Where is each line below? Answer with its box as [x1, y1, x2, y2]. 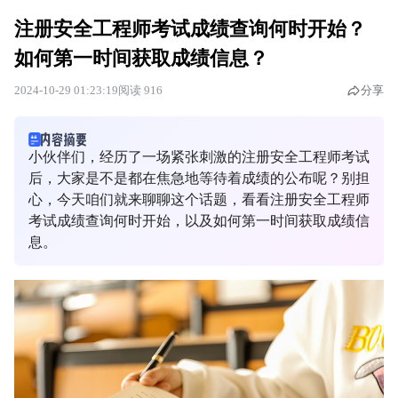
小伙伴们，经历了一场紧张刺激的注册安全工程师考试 [28, 149, 370, 164]
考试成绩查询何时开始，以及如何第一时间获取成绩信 [28, 213, 370, 228]
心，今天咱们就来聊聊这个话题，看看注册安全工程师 [28, 192, 370, 207]
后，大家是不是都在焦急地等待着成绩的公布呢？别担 [28, 171, 370, 186]
